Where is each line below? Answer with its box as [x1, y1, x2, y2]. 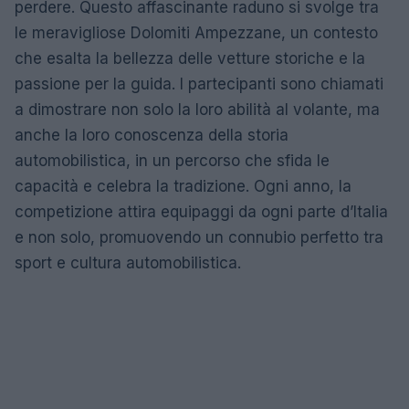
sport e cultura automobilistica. [15, 253, 241, 272]
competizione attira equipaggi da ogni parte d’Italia [15, 202, 388, 221]
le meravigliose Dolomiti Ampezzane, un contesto [15, 23, 378, 42]
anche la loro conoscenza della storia [15, 125, 288, 144]
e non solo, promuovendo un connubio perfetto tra [15, 227, 383, 246]
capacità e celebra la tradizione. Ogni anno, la [15, 176, 351, 195]
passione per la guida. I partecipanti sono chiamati [15, 74, 383, 93]
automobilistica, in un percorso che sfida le [15, 151, 330, 170]
